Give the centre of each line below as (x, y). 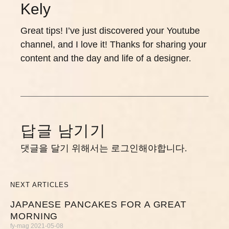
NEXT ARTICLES (40, 185)
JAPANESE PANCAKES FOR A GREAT (99, 204)
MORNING (34, 216)
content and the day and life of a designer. (106, 58)
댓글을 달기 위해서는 (66, 148)
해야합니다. (163, 148)
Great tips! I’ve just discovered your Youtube (110, 31)
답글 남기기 (63, 131)
